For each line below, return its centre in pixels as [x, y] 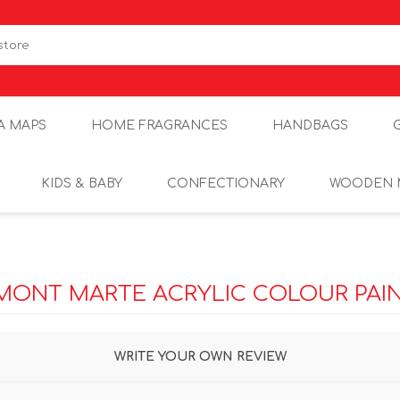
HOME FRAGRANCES [159, 125]
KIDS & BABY [82, 183]
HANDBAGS [310, 125]
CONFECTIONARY [226, 183]
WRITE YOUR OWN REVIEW [200, 357]
